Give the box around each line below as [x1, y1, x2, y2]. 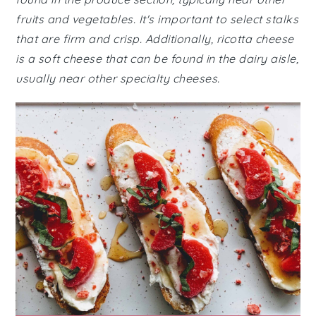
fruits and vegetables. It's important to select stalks [16, 12, 299, 26]
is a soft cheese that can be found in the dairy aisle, [16, 51, 299, 66]
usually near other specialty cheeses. [16, 71, 220, 85]
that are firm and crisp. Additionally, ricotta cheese [16, 32, 294, 46]
